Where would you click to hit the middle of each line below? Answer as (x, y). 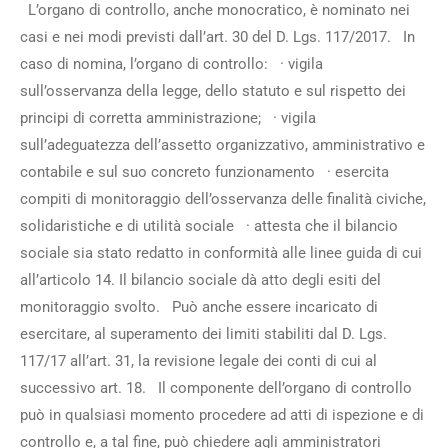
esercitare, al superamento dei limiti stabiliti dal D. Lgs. (203, 334)
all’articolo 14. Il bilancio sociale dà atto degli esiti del (200, 280)
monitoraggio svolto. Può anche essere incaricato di (199, 307)
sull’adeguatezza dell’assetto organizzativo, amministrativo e (222, 145)
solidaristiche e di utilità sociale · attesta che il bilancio (209, 226)
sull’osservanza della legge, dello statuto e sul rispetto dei (213, 91)
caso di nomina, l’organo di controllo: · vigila (171, 64)
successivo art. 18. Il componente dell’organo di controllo (216, 388)
